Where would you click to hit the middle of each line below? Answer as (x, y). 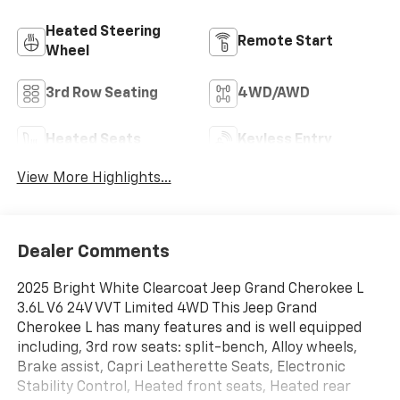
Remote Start (285, 42)
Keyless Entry (285, 141)
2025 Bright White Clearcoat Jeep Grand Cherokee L (190, 289)
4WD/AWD (274, 94)
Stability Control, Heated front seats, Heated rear (183, 387)
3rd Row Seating (101, 94)
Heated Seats (93, 141)
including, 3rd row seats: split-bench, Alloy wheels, (187, 348)
